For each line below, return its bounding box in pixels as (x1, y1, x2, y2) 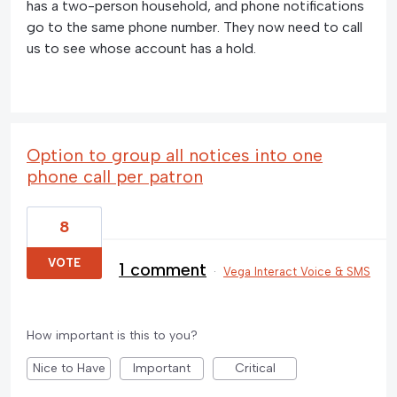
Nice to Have (32, 360, 105, 376)
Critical (234, 360, 276, 376)
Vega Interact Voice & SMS (223, 264, 370, 278)
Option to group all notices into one (27, 144, 323, 166)
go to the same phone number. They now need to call (27, 18, 362, 35)
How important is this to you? (27, 327, 198, 343)
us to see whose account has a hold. (27, 39, 256, 57)
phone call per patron (27, 165, 203, 187)
